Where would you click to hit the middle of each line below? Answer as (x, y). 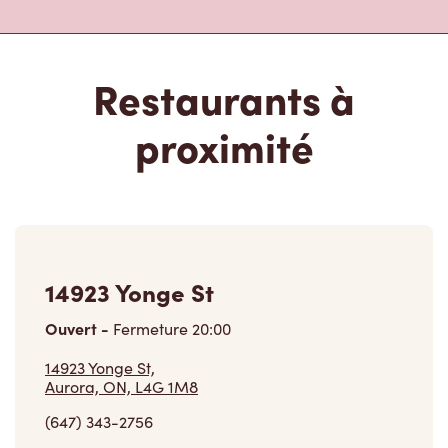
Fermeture (150, 301)
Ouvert (73, 300)
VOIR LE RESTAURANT (106, 432)
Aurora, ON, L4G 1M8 (121, 359)
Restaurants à (224, 70)
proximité (224, 118)
